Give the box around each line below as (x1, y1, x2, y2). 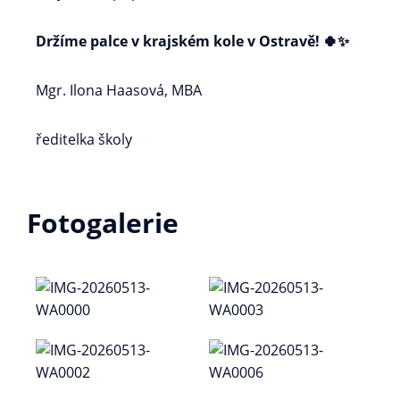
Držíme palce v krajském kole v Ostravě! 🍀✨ (36, 31, 349, 51)
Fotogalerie (27, 204, 179, 241)
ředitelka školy (36, 129, 132, 149)
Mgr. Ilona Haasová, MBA (36, 80, 202, 100)
